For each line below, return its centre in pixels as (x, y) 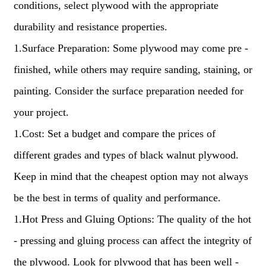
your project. (41, 112)
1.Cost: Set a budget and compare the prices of (114, 134)
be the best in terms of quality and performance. (117, 198)
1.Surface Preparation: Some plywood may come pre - (131, 48)
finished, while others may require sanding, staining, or (133, 69)
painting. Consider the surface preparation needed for (128, 91)
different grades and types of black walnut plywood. (126, 155)
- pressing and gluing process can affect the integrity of (132, 240)
